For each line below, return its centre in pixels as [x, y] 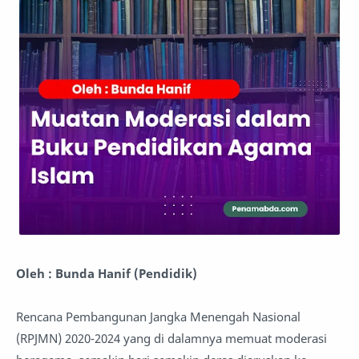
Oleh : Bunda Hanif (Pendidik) [107, 273]
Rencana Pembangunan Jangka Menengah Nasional [158, 317]
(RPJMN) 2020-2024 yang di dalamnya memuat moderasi [171, 338]
